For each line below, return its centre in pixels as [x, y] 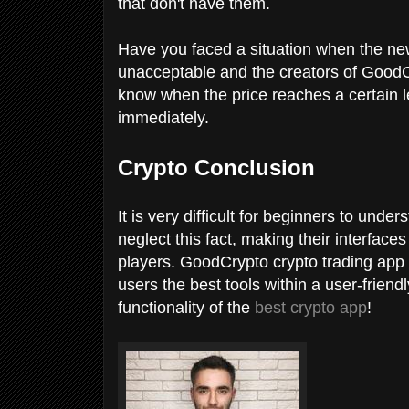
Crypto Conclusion [216, 167]
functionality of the [186, 307]
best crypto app [311, 307]
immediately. [166, 117]
